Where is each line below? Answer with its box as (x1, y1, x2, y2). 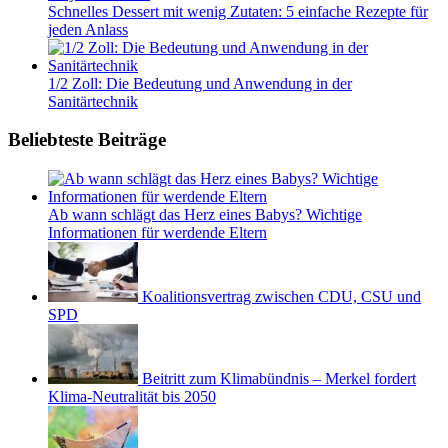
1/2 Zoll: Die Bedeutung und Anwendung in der (48, 74, 352, 92)
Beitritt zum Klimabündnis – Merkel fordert (142, 370, 416, 387)
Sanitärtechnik (48, 92, 138, 110)
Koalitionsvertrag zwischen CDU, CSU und (142, 288, 421, 305)
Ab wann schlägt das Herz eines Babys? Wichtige (48, 206, 362, 223)
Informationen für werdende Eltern (48, 224, 267, 241)
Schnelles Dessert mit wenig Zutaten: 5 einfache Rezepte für (48, 2, 428, 20)
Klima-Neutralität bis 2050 (48, 388, 216, 405)
